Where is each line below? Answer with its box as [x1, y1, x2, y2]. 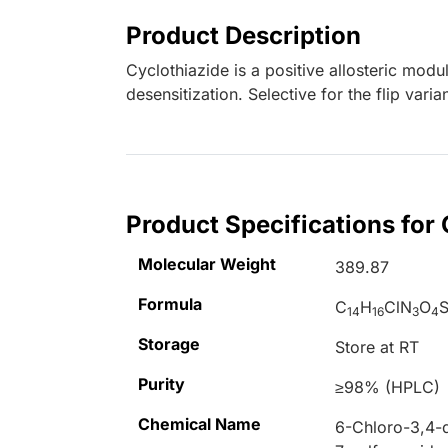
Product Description [126, 21, 361, 51]
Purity [138, 374, 185, 395]
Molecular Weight [138, 254, 276, 275]
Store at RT [335, 337, 420, 358]
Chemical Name [138, 414, 261, 435]
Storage [138, 334, 200, 355]
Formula [138, 294, 202, 315]
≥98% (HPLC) [335, 377, 441, 398]
